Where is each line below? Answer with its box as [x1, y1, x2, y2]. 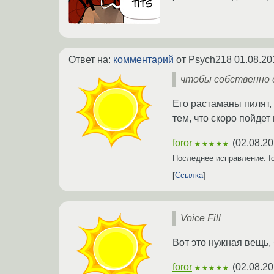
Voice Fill [180, 212, 221, 223]
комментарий [113, 54, 174, 65]
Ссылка [175, 171, 203, 180]
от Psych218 [174, 54, 234, 65]
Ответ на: [68, 54, 113, 65]
